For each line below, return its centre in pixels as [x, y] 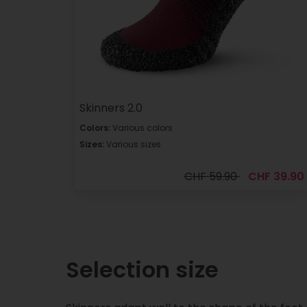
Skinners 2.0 [111, 108]
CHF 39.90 [276, 176]
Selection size [142, 269]
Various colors [142, 127]
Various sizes [133, 144]
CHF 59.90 [212, 176]
